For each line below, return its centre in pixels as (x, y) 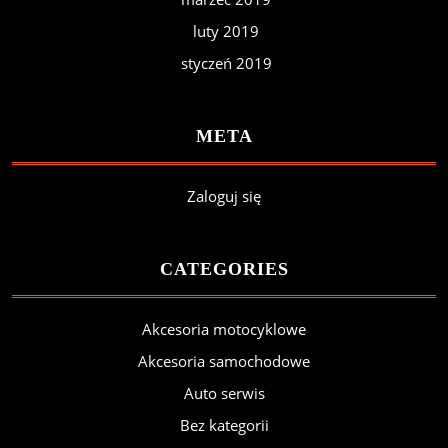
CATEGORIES (224, 269)
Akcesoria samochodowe (224, 361)
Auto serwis (224, 393)
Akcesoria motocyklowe (224, 329)
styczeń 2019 (226, 63)
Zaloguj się (224, 196)
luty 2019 (226, 31)
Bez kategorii (224, 425)
